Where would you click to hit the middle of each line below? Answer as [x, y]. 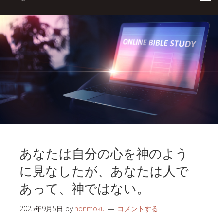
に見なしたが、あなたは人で [104, 170]
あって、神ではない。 [84, 187]
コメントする [138, 208]
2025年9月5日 [41, 208]
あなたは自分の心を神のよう [104, 152]
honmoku [90, 208]
